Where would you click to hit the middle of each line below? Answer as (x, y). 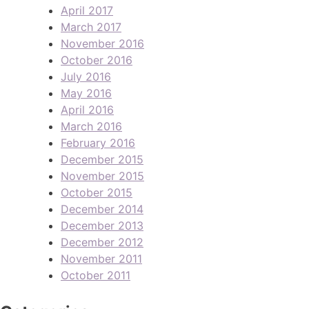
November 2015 (102, 176)
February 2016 (98, 142)
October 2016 (97, 60)
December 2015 (102, 159)
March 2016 (91, 126)
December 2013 (102, 225)
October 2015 (97, 192)
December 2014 (102, 209)
